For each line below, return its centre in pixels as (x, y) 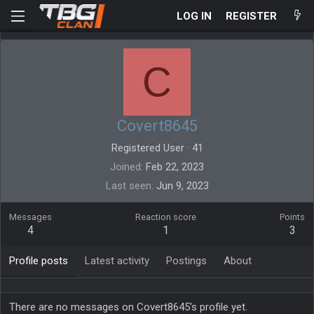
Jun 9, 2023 (182, 186)
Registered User (148, 148)
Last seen (128, 186)
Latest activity (117, 261)
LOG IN (194, 16)
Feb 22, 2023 (175, 167)
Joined (125, 167)
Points (292, 217)
